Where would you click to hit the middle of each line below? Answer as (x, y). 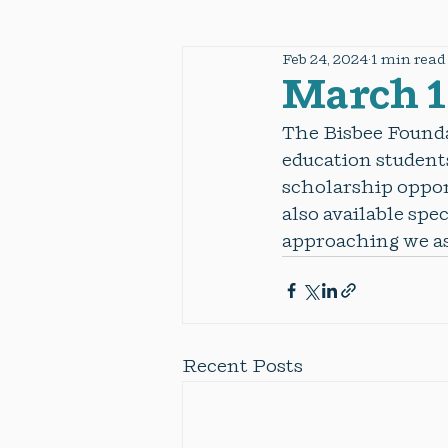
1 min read (408, 59)
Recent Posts (242, 367)
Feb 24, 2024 (325, 59)
